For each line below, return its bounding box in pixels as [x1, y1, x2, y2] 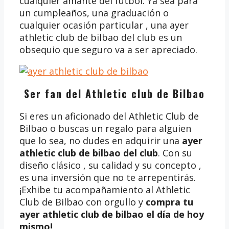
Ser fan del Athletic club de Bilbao [24, 85, 205, 101]
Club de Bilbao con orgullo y [19, 195, 146, 208]
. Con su [158, 146, 192, 159]
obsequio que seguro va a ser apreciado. [19, 43, 197, 56]
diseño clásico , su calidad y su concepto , [19, 158, 201, 171]
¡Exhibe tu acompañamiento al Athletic [19, 183, 190, 196]
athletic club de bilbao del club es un [19, 31, 182, 43]
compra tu [146, 195, 193, 208]
